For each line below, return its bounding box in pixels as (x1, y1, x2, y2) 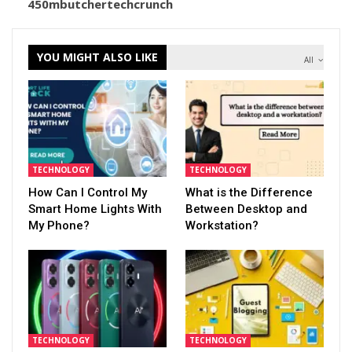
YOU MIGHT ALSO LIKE (37, 49, 158, 64)
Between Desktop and (185, 202, 307, 217)
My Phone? (28, 218, 90, 233)
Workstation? (185, 218, 258, 233)
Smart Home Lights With (28, 202, 162, 217)
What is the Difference (185, 185, 313, 200)
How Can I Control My (28, 185, 147, 200)
